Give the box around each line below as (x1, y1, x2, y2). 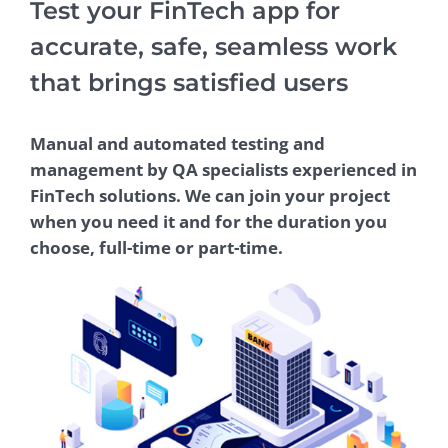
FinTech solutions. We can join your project (30, 184, 390, 207)
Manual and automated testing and (30, 132, 325, 155)
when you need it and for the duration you (30, 210, 387, 233)
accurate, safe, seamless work (30, 32, 397, 61)
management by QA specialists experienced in (30, 158, 417, 181)
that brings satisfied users (30, 68, 348, 97)
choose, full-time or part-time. (30, 236, 283, 259)
